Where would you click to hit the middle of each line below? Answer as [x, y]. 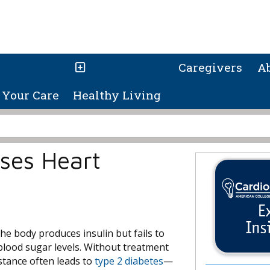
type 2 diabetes [129, 261]
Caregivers [211, 67]
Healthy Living [117, 95]
